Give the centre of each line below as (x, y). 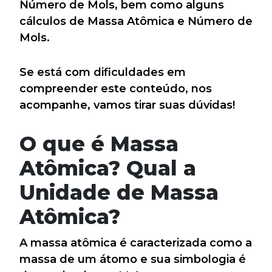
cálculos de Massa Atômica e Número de (136, 21)
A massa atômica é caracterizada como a (136, 243)
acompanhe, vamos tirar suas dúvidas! (127, 105)
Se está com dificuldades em (103, 72)
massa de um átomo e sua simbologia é (133, 259)
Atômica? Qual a (108, 168)
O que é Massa (99, 143)
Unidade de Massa (119, 192)
